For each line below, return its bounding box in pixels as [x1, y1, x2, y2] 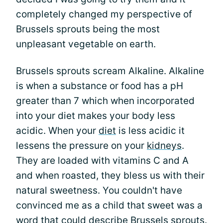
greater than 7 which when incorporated [16, 95, 195, 107]
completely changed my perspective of [16, 8, 192, 20]
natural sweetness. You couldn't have [16, 184, 182, 196]
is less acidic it [116, 124, 185, 136]
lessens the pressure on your [16, 139, 147, 151]
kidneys [147, 139, 182, 151]
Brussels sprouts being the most [16, 23, 160, 35]
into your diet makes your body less [16, 110, 175, 121]
